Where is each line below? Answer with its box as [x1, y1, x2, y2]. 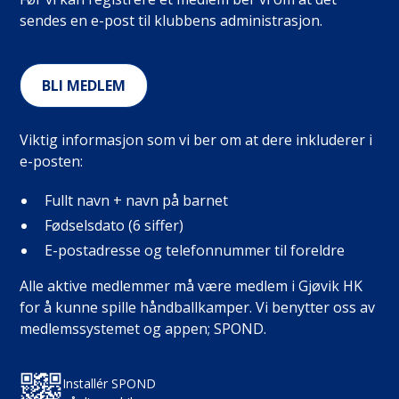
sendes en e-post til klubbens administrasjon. [20, 10, 323, 30]
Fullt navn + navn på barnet [45, 190, 229, 210]
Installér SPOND [62, 374, 157, 392]
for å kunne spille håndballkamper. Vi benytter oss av [20, 297, 376, 317]
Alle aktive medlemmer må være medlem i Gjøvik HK [20, 275, 363, 296]
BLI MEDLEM [42, 75, 126, 95]
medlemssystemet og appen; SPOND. [20, 318, 267, 338]
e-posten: [20, 151, 84, 171]
